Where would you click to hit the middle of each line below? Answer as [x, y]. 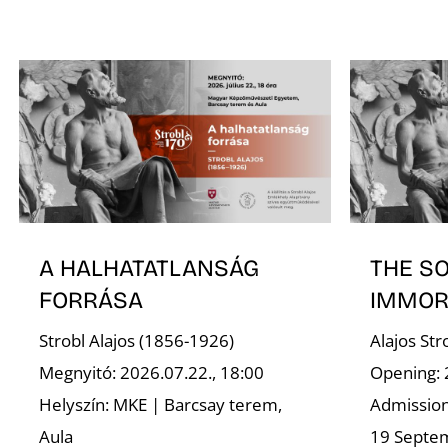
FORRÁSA [91, 299]
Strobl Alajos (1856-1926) [137, 341]
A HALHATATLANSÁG [149, 267]
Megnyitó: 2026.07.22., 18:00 [152, 373]
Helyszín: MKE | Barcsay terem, [161, 405]
